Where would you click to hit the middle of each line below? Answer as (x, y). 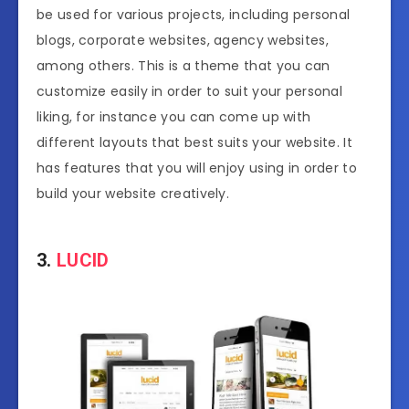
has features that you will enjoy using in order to (197, 168)
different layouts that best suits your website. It (194, 142)
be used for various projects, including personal (194, 14)
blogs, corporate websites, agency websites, (183, 40)
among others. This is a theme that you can (184, 65)
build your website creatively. (133, 193)
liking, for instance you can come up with (174, 116)
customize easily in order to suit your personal (190, 91)
